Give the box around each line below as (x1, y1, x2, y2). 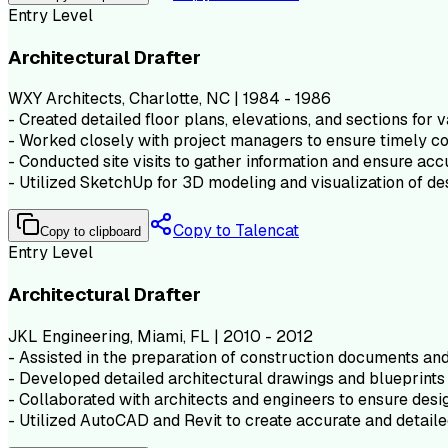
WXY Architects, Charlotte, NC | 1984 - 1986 (8, 88, 331, 110)
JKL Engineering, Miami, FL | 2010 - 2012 (8, 325, 313, 347)
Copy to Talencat (173, 220, 299, 242)
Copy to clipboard (40, 224, 141, 240)
